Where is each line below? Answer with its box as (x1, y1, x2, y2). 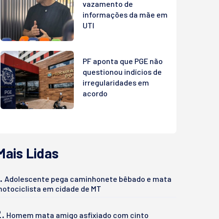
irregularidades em (83, 78, 149, 88)
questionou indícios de (83, 67, 162, 77)
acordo (83, 88, 108, 98)
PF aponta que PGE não (83, 56, 163, 66)
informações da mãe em (83, 9, 168, 19)
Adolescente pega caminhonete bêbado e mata (4, 174, 172, 184)
